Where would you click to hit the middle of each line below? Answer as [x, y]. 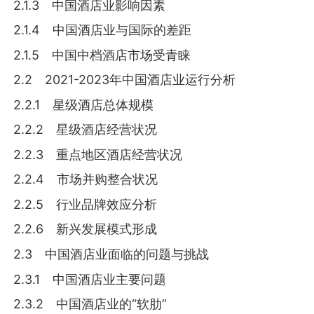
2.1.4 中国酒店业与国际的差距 [103, 30]
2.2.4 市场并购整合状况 [86, 179]
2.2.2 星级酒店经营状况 [86, 130]
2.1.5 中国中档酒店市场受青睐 [102, 55]
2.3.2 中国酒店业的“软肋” [90, 304]
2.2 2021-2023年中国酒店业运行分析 [125, 80]
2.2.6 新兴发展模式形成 [86, 229]
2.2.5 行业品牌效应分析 [86, 204]
